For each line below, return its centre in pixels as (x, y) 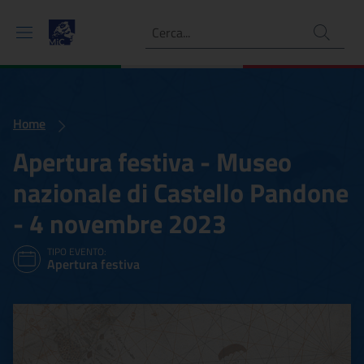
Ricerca (163, 24)
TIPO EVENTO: (77, 251)
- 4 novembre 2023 (120, 223)
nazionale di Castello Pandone (181, 193)
